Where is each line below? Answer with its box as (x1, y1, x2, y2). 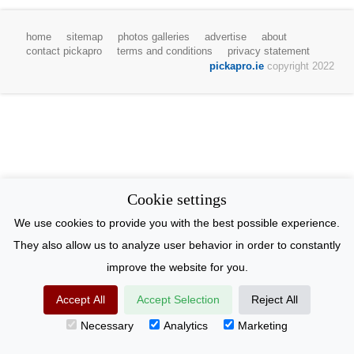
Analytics (164, 319, 208, 332)
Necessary (81, 319, 134, 332)
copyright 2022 (264, 60, 334, 72)
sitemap (66, 31, 103, 43)
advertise (205, 31, 247, 43)
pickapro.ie (209, 60, 264, 72)
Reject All (251, 293, 298, 306)
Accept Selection (137, 293, 220, 306)
